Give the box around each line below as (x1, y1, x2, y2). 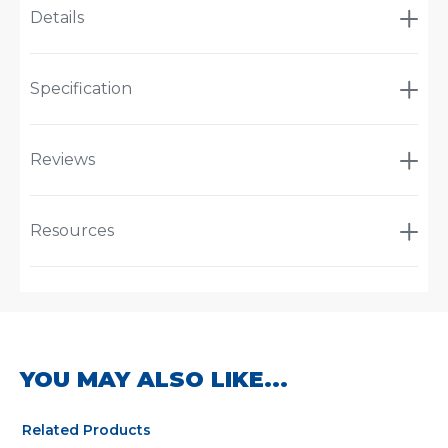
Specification (30, 79, 132, 99)
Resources (30, 221, 114, 241)
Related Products (22, 421, 151, 440)
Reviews (30, 150, 95, 170)
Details (30, 8, 84, 28)
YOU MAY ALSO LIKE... (20, 366, 288, 394)
